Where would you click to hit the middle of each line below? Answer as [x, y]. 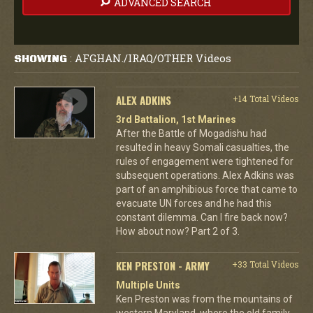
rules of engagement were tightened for [204, 161]
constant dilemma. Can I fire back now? [202, 217]
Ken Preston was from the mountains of [204, 299]
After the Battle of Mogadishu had [191, 133]
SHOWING [41, 59]
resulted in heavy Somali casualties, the [202, 147]
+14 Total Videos [265, 98]
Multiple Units [148, 285]
